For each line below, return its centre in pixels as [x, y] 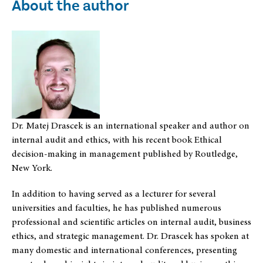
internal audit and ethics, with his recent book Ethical [117, 139]
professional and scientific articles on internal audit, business [131, 222]
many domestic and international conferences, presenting [124, 250]
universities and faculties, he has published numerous [117, 208]
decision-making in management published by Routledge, [125, 154]
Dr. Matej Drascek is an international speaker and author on [131, 125]
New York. [32, 168]
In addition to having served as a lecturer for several [114, 193]
